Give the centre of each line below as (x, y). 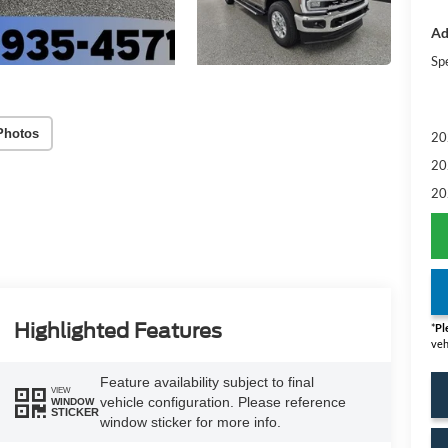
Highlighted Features (117, 331)
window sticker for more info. (190, 421)
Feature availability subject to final (206, 381)
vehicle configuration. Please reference (222, 401)
